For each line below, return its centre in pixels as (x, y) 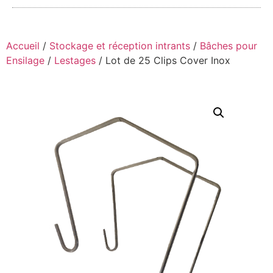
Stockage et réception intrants (120, 45)
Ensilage (25, 60)
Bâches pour (229, 45)
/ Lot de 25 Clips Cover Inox (163, 60)
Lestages (75, 60)
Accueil (23, 45)
